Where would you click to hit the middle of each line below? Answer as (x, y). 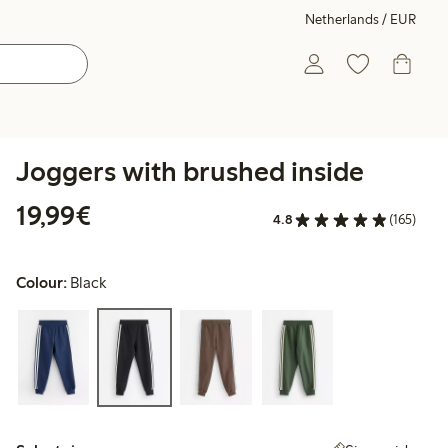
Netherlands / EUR (360, 19)
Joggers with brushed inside (190, 171)
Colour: (41, 283)
